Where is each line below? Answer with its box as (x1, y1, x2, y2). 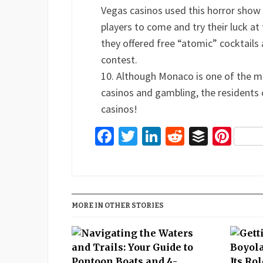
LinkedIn (161, 124, 230, 148)
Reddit (184, 124, 235, 148)
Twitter (137, 124, 194, 148)
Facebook (114, 124, 189, 148)
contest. (101, 53, 137, 66)
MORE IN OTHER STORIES (72, 201, 164, 210)
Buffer (208, 124, 256, 148)
